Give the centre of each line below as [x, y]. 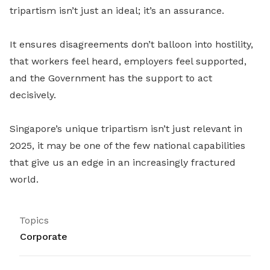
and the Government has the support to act [111, 78]
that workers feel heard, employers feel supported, [128, 61]
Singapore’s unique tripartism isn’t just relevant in [126, 129]
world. [24, 179]
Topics [34, 220]
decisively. [33, 95]
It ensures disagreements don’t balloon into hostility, [131, 44]
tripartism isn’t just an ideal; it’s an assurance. [117, 11]
